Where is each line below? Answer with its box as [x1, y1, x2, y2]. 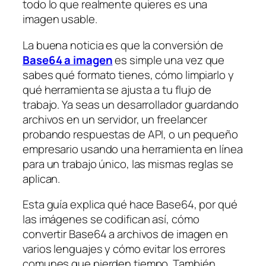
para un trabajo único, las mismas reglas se [23, 156, 233, 172]
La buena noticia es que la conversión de [23, 37, 223, 53]
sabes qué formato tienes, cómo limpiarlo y [23, 66, 234, 83]
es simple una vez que [112, 52, 225, 68]
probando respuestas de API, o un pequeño [23, 126, 238, 142]
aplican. [23, 170, 61, 186]
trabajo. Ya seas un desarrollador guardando [23, 96, 239, 112]
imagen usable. [23, 11, 97, 27]
